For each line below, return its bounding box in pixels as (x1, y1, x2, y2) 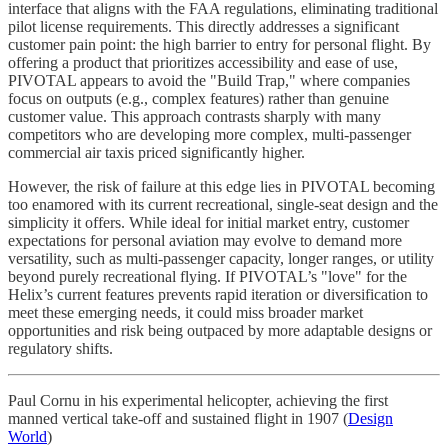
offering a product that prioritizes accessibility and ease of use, (8, 53, 398, 71)
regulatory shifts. (8, 339, 113, 357)
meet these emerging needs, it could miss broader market (8, 303, 363, 321)
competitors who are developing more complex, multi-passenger (8, 125, 411, 143)
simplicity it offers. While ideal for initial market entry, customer (8, 213, 409, 231)
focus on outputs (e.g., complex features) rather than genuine (8, 89, 389, 107)
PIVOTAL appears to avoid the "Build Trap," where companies (8, 71, 410, 89)
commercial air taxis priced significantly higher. (8, 143, 305, 161)
